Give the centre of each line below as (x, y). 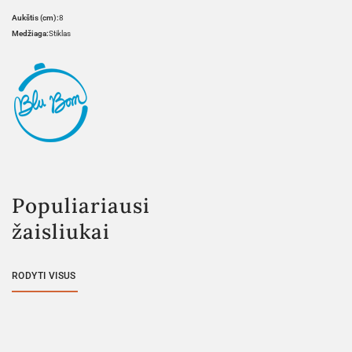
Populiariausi (81, 206)
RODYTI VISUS (44, 276)
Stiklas (60, 33)
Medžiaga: (30, 33)
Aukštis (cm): (35, 18)
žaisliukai (61, 232)
